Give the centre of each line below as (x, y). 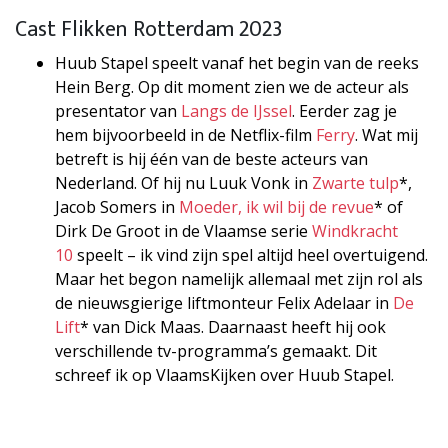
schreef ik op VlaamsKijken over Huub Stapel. (224, 374)
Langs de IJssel (236, 110)
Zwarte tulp (355, 182)
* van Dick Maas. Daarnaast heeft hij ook (233, 326)
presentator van (118, 110)
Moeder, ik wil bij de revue (276, 206)
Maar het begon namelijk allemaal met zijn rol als (239, 278)
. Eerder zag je (344, 110)
